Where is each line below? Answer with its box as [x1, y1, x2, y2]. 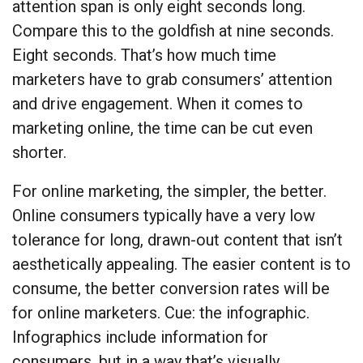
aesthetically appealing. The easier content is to [12, 254, 351, 275]
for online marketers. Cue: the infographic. [12, 303, 310, 323]
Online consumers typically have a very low [12, 206, 315, 226]
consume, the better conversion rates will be [12, 279, 330, 299]
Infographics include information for [12, 327, 268, 348]
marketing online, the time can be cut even [12, 118, 313, 139]
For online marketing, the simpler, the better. [12, 181, 327, 202]
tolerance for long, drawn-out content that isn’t [12, 230, 343, 250]
